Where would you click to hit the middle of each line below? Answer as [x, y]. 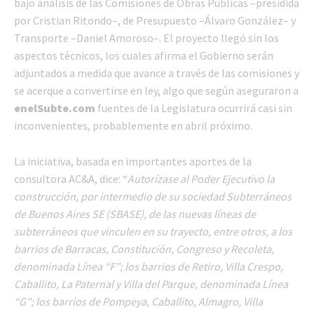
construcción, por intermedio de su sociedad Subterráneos [153, 196]
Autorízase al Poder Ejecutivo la [201, 178]
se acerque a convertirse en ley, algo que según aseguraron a [156, 90]
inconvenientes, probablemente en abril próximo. [133, 125]
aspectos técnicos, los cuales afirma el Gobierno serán [144, 55]
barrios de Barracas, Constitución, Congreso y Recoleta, [144, 248]
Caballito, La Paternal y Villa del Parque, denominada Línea [151, 284]
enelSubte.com [55, 108]
